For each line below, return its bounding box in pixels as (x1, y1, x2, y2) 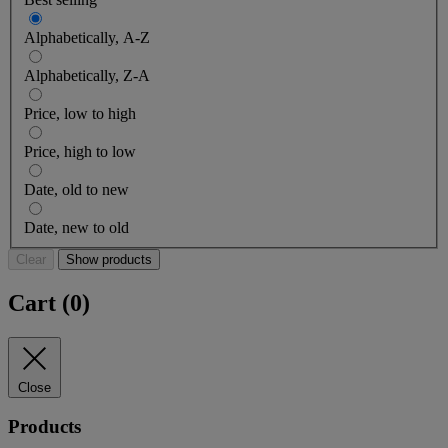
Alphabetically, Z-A (24, 66, 150, 84)
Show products (66, 251, 152, 267)
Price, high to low (24, 142, 136, 160)
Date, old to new (24, 180, 129, 198)
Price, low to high (24, 104, 136, 122)
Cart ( (8, 289, 70, 316)
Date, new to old (24, 218, 129, 236)
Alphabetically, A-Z (24, 28, 150, 46)
